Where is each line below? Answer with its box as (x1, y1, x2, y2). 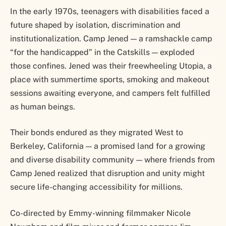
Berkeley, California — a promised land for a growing (10, 141, 205, 151)
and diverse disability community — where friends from (10, 155, 215, 165)
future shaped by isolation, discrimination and (10, 20, 181, 30)
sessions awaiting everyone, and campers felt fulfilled (10, 88, 210, 98)
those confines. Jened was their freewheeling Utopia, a (10, 61, 212, 71)
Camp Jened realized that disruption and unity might (10, 168, 205, 179)
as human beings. (10, 101, 75, 111)
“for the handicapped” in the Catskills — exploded (10, 47, 195, 57)
